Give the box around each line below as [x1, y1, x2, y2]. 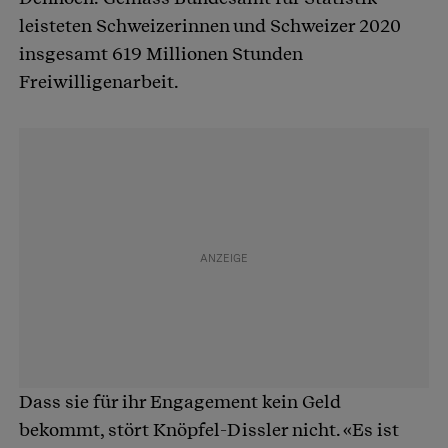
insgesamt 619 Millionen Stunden [19, 43, 303, 65]
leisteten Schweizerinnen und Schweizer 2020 [19, 15, 401, 37]
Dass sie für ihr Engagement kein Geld [19, 391, 341, 413]
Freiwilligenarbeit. [19, 71, 179, 93]
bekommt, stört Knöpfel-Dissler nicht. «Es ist [19, 419, 399, 441]
